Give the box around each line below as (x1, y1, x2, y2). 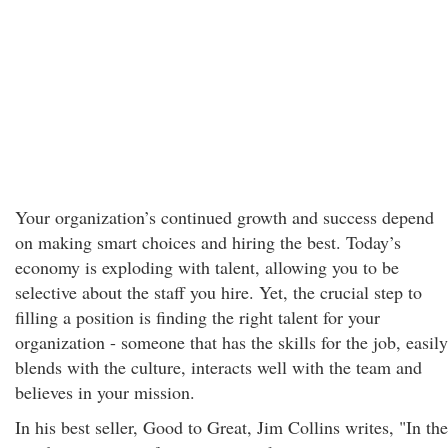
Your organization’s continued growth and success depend (15, 205, 434, 229)
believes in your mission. (15, 380, 195, 404)
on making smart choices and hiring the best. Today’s (15, 230, 401, 254)
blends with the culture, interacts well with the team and (15, 355, 422, 379)
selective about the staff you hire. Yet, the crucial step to (15, 280, 422, 304)
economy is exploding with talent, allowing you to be (15, 255, 399, 279)
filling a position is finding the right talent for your (15, 305, 380, 329)
